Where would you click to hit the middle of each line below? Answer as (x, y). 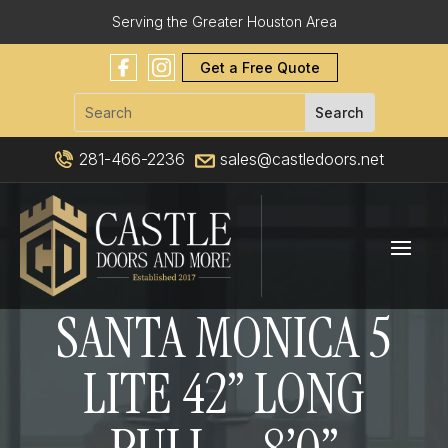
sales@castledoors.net (299, 159)
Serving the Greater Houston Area (224, 21)
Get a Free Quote (260, 67)
